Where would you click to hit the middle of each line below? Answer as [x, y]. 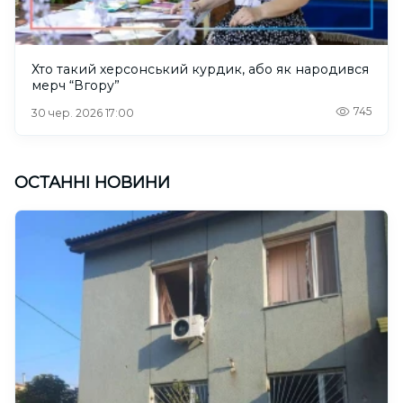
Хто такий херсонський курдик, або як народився [200, 69]
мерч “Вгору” [76, 85]
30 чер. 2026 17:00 [83, 112]
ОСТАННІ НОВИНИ [92, 182]
